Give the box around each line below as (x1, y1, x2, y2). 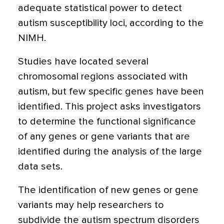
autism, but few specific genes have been (18, 86, 204, 96)
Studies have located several (18, 56, 148, 66)
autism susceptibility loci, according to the (18, 18, 203, 28)
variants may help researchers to (18, 200, 164, 210)
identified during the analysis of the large (18, 146, 202, 156)
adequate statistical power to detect (18, 3, 182, 13)
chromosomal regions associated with (18, 71, 188, 81)
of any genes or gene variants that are (18, 131, 190, 141)
